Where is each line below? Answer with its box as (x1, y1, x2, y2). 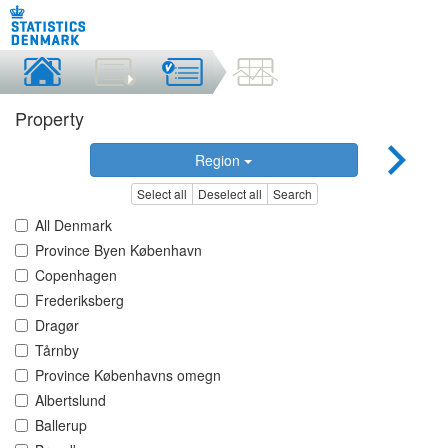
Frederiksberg (35, 290, 124, 311)
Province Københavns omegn (35, 365, 221, 386)
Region (195, 150, 245, 170)
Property (15, 105, 84, 131)
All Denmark (35, 215, 112, 236)
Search (272, 185, 312, 203)
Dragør (35, 315, 79, 336)
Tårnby (35, 340, 79, 361)
